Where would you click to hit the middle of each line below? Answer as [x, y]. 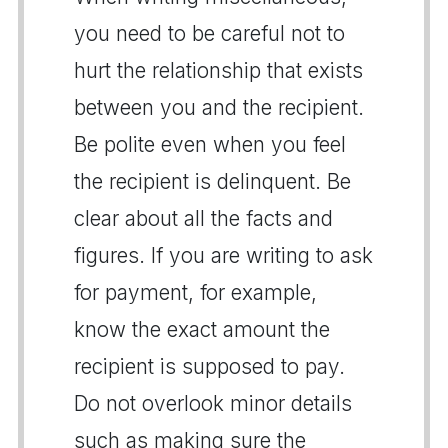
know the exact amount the [202, 329]
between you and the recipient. [219, 107]
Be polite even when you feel [210, 144]
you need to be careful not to [209, 33]
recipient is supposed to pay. [209, 366]
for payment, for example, [195, 292]
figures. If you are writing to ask [223, 255]
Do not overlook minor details [213, 403]
